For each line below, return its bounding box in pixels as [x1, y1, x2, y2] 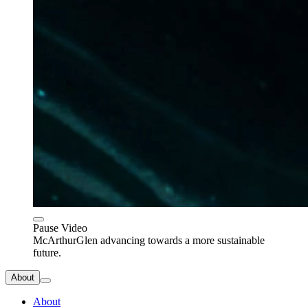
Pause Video [33, 221, 87, 234]
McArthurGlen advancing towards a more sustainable [33, 234, 265, 246]
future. [33, 246, 61, 258]
